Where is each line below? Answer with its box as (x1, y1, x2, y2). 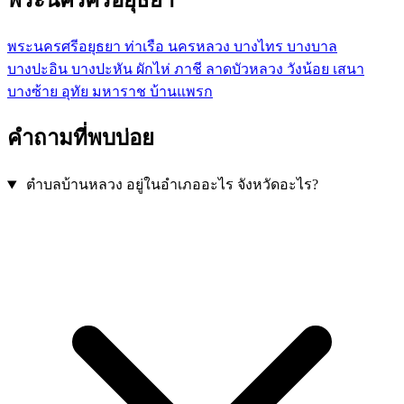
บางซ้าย (7, 83, 61, 99)
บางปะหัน (71, 60, 136, 77)
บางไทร (234, 38, 287, 54)
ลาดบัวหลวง (206, 60, 287, 77)
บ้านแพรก (150, 83, 213, 99)
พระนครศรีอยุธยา (7, 38, 124, 54)
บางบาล (287, 38, 337, 54)
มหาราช (92, 83, 150, 99)
